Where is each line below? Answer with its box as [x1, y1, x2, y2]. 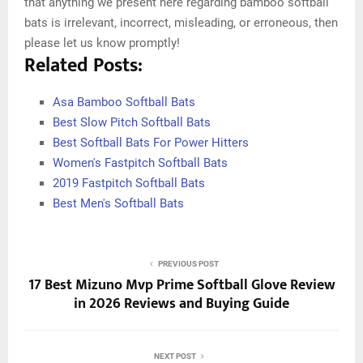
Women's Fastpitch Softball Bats [53, 156, 228, 171]
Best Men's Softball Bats [53, 196, 184, 211]
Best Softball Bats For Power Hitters [53, 135, 249, 151]
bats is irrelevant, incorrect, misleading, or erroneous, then [24, 15, 338, 31]
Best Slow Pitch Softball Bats [53, 115, 211, 130]
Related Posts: [24, 49, 143, 83]
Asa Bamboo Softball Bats [53, 95, 195, 110]
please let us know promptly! [24, 36, 180, 51]
